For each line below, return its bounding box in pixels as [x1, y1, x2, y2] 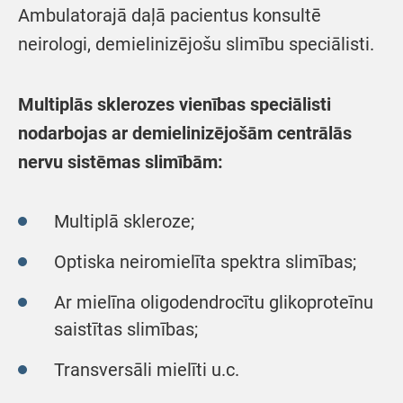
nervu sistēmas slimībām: [18, 151, 223, 173]
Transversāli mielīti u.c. [54, 359, 239, 381]
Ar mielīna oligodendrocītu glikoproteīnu [54, 291, 373, 313]
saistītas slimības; [54, 318, 198, 340]
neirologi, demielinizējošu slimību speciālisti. [18, 33, 374, 55]
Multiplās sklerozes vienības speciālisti [18, 94, 331, 115]
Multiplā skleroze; [54, 210, 194, 232]
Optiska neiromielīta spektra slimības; [54, 251, 356, 273]
